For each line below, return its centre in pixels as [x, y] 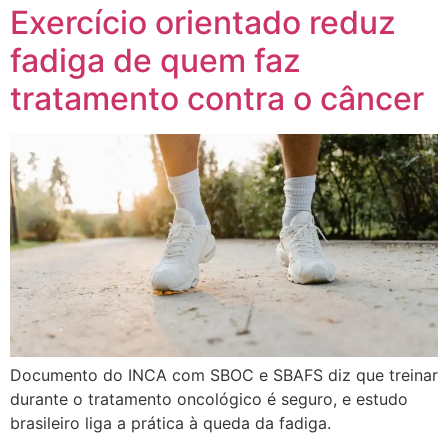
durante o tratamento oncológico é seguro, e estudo [209, 399]
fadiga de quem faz [155, 60]
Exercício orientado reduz [203, 22]
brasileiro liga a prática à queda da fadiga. [170, 423]
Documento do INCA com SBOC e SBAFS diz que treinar [224, 375]
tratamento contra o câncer [217, 98]
